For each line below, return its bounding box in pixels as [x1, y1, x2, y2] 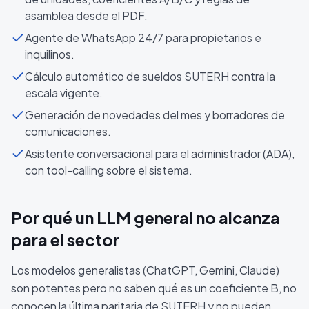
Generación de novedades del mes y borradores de [25, 108, 285, 122]
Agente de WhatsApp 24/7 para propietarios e [25, 30, 261, 45]
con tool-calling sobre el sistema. [25, 163, 192, 177]
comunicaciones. [25, 124, 111, 139]
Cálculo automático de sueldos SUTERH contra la [25, 69, 275, 83]
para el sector [11, 229, 119, 250]
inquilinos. [25, 47, 74, 61]
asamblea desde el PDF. [25, 8, 148, 23]
